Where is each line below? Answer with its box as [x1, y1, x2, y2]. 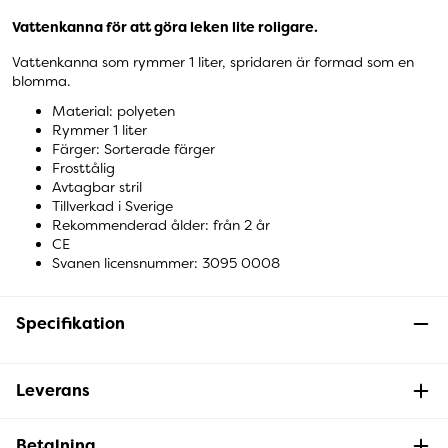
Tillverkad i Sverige [52, 196, 173, 215]
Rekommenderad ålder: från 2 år [52, 215, 270, 234]
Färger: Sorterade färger [52, 139, 215, 158]
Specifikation [16, 312, 125, 334]
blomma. [12, 71, 70, 90]
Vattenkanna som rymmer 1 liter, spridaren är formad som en [12, 52, 414, 71]
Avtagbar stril [52, 177, 142, 196]
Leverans [16, 379, 90, 401]
